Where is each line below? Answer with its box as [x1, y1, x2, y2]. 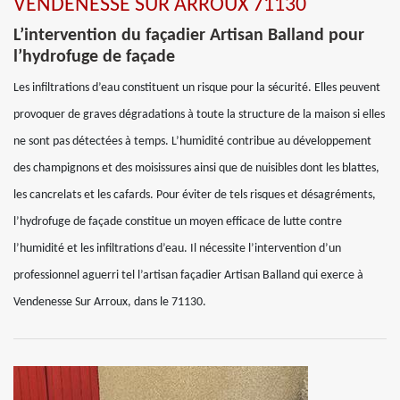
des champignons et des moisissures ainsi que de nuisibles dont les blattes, [13, 162, 379, 175]
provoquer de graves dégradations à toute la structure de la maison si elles [13, 108, 385, 121]
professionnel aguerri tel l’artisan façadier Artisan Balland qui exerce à [13, 269, 363, 282]
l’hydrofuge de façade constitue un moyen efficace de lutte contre [13, 215, 342, 229]
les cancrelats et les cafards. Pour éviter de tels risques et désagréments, [13, 188, 376, 202]
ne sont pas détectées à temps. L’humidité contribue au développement [13, 135, 371, 148]
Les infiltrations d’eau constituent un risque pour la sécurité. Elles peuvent [13, 81, 380, 95]
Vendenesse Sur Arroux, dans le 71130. [13, 296, 206, 309]
